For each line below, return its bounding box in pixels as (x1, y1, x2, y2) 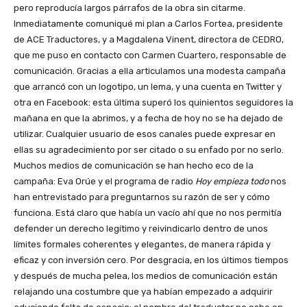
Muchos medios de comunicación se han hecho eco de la (14, 160, 254, 171)
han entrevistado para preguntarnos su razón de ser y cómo (14, 191, 270, 202)
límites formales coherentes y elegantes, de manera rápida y (14, 238, 271, 249)
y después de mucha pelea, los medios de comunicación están (14, 270, 278, 281)
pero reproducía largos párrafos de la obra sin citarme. (14, 2, 245, 13)
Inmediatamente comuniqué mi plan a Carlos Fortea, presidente (14, 18, 283, 29)
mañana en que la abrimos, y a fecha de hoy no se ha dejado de (14, 112, 283, 123)
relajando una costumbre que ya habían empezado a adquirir (14, 286, 273, 297)
